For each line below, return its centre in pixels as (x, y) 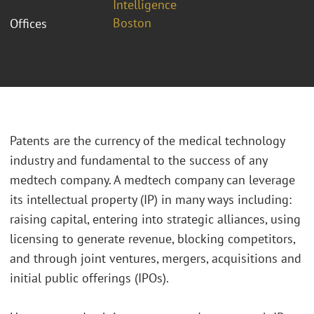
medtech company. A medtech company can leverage (152, 180)
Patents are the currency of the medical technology (147, 141)
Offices (28, 23)
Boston (132, 22)
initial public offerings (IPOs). (89, 278)
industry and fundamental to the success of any (138, 161)
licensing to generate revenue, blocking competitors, (152, 239)
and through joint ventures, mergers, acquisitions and (156, 259)
